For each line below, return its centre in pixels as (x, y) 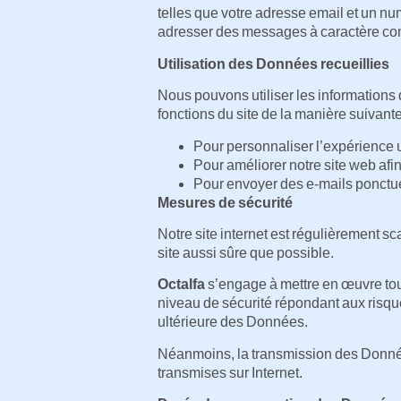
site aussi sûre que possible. (246, 252)
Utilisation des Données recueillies (273, 64)
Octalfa (181, 285)
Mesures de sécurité (225, 202)
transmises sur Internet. (230, 372)
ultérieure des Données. (233, 322)
